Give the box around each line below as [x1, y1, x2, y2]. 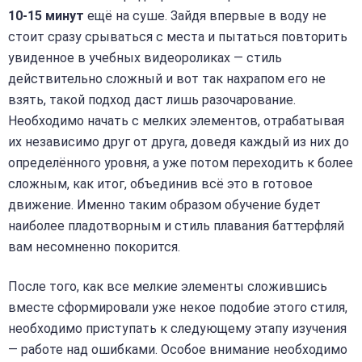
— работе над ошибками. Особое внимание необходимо [8, 341, 347, 357]
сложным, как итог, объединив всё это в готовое [8, 175, 313, 192]
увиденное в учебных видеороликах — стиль [8, 49, 282, 65]
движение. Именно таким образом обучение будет [8, 196, 321, 213]
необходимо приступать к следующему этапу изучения [8, 320, 347, 336]
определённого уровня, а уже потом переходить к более [8, 154, 353, 170]
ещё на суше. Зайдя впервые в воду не [84, 7, 326, 23]
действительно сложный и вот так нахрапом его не [8, 70, 326, 86]
